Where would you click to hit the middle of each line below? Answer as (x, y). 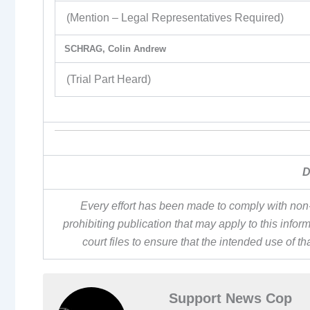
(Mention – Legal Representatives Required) (175, 17)
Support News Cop (230, 299)
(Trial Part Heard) (109, 79)
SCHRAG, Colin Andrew (116, 48)
